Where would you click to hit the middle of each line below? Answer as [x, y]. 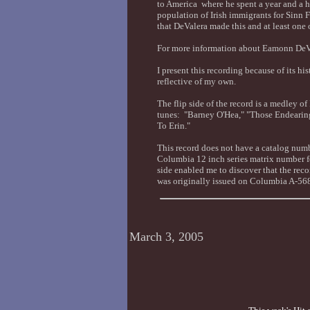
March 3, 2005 [166, 237]
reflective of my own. [196, 81]
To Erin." [173, 126]
